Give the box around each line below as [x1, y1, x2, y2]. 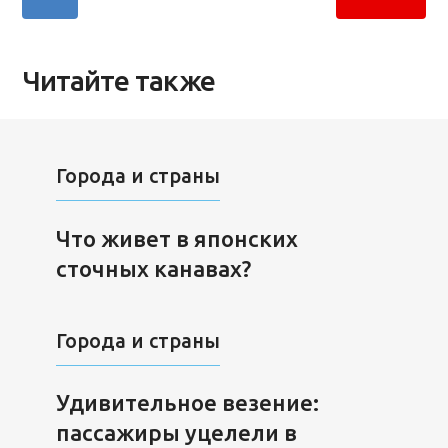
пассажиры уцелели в [55, 420, 297, 446]
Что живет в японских [55, 225, 298, 251]
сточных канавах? [55, 255, 251, 281]
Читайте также [22, 65, 216, 97]
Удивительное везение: [55, 390, 319, 416]
